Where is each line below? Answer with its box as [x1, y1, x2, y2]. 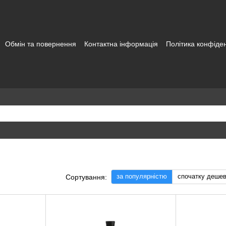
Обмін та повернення [5, 40, 76, 48]
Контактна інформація [84, 40, 158, 48]
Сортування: [66, 173, 107, 181]
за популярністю [117, 173, 167, 180]
